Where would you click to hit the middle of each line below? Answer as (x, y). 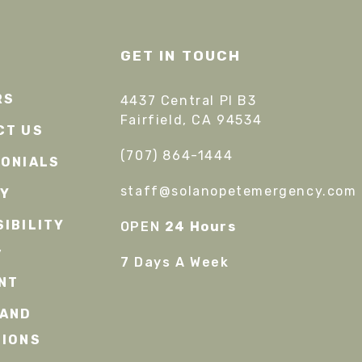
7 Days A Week (175, 262)
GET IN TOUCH (181, 56)
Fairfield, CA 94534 (191, 120)
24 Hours (200, 227)
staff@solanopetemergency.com (238, 191)
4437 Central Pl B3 (188, 101)
